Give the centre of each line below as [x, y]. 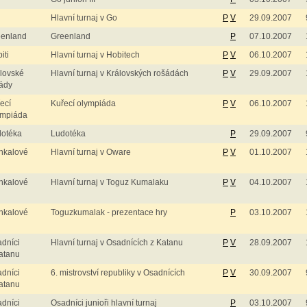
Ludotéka [68, 134]
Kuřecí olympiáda [83, 103]
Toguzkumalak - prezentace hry [109, 212]
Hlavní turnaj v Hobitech [95, 55]
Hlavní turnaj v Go [84, 18]
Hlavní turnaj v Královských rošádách [120, 73]
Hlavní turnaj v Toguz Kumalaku [110, 182]
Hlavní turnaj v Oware [91, 152]
